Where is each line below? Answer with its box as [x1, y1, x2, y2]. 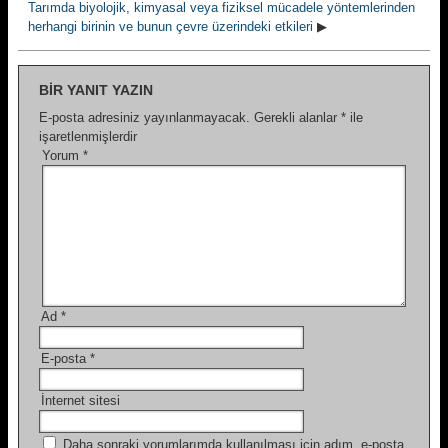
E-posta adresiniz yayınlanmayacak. [39, 110, 250, 125]
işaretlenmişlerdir [39, 129, 137, 144]
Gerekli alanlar [254, 110, 341, 125]
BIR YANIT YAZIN [39, 82, 153, 98]
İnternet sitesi [41, 393, 120, 408]
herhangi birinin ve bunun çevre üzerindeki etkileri [28, 19, 313, 34]
